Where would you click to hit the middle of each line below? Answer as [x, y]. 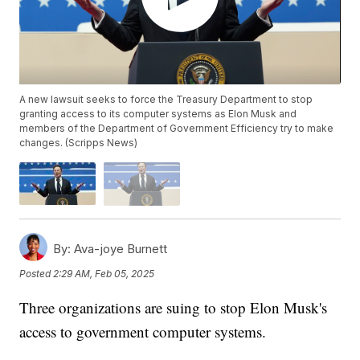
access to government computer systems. [143, 331]
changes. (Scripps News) [79, 143]
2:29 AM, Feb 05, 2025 [104, 274]
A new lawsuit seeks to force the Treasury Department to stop [166, 100]
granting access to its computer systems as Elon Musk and [158, 114]
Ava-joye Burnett [119, 248]
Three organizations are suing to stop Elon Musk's [174, 307]
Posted [37, 274]
